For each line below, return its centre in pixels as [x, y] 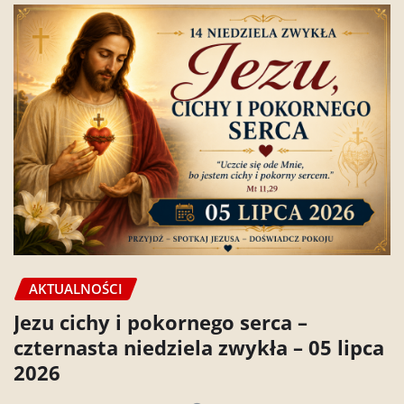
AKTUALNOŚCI [76, 288]
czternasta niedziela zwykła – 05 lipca [199, 347]
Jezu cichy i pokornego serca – [161, 321]
